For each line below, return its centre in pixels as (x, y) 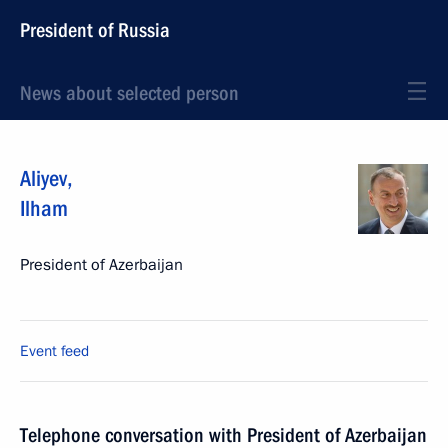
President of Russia (95, 30)
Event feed (54, 351)
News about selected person (129, 93)
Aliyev (43, 178)
